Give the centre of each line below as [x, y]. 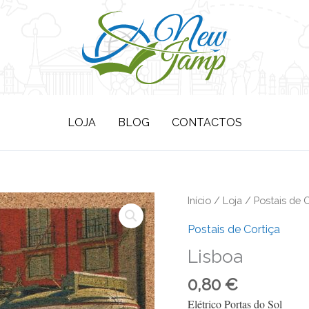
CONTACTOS [207, 122]
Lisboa [215, 256]
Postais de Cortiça [234, 229]
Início [199, 200]
